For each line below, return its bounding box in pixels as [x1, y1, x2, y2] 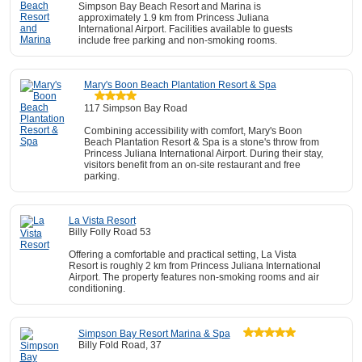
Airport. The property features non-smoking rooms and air [68, 271, 319, 283]
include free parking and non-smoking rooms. [78, 35, 277, 46]
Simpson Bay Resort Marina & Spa [78, 328, 230, 339]
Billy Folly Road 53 [68, 226, 151, 238]
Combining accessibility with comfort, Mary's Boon [83, 125, 302, 137]
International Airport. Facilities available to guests [78, 23, 293, 35]
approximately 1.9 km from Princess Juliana [78, 12, 269, 23]
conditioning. [68, 283, 125, 294]
